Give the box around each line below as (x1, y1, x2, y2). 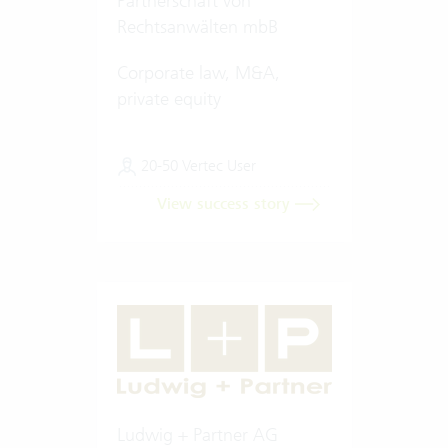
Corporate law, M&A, (116, 60, 280, 84)
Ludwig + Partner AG (116, 422, 278, 446)
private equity (116, 86, 221, 110)
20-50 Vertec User (136, 155, 256, 175)
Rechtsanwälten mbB (116, 14, 278, 38)
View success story (156, 193, 295, 214)
